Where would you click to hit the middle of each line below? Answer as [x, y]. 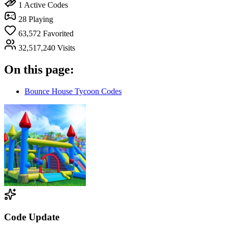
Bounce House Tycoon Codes [73, 91]
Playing [41, 19]
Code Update [32, 217]
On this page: [39, 69]
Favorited [58, 33]
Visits [66, 48]
